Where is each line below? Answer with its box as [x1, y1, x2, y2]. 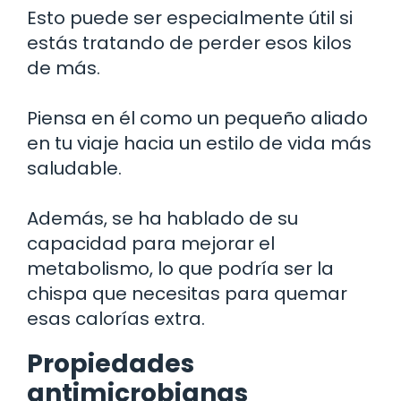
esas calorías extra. [27, 305, 205, 331]
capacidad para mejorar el [27, 230, 275, 256]
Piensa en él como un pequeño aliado [27, 105, 368, 131]
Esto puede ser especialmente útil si [27, 4, 353, 30]
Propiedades [27, 346, 194, 381]
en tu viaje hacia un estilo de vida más [27, 130, 371, 156]
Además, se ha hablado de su [27, 205, 298, 231]
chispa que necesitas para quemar [27, 280, 347, 306]
